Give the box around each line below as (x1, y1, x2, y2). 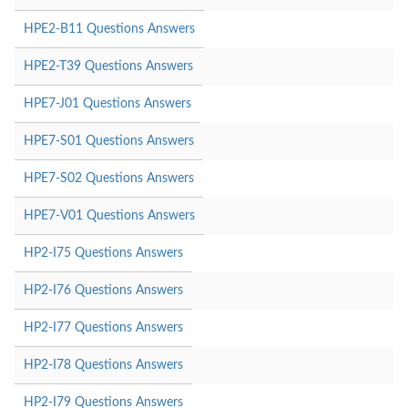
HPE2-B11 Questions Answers (24, 22, 195, 36)
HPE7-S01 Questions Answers (24, 134, 194, 148)
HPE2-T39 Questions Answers (24, 59, 193, 73)
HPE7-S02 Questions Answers (24, 171, 194, 185)
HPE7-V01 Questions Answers (24, 209, 195, 222)
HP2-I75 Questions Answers (24, 246, 183, 260)
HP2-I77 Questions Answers (24, 321, 183, 334)
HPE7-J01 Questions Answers (24, 97, 191, 110)
